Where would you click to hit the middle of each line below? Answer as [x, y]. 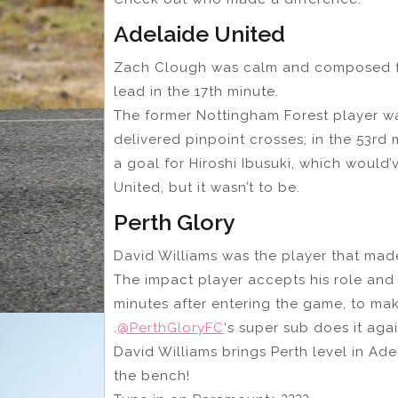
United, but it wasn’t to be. [207, 188]
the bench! [152, 376]
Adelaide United [199, 34]
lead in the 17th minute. [196, 92]
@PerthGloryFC [171, 328]
